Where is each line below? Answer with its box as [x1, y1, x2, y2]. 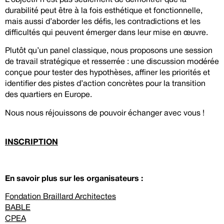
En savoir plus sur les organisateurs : [5, 175, 143, 182]
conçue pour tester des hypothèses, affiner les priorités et [5, 69, 210, 77]
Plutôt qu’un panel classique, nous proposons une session [5, 47, 212, 55]
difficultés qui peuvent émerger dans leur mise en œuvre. [5, 29, 208, 36]
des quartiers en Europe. [5, 91, 92, 99]
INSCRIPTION [5, 138, 58, 146]
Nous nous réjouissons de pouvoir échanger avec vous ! [5, 109, 204, 117]
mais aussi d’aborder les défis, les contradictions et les [5, 18, 200, 25]
